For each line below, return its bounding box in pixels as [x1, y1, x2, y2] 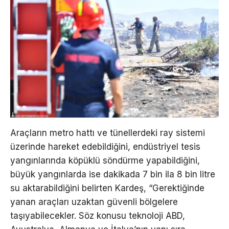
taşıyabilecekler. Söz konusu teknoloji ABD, [10, 210, 185, 221]
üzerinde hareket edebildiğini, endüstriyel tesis [10, 141, 200, 152]
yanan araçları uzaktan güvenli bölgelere [10, 196, 178, 207]
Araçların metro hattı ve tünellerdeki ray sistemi [10, 127, 205, 138]
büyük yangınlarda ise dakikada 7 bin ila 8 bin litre [10, 169, 215, 179]
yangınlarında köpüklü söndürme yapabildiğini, [10, 155, 200, 166]
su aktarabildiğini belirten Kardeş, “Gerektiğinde [10, 182, 204, 193]
